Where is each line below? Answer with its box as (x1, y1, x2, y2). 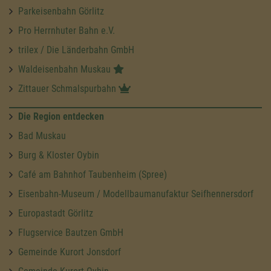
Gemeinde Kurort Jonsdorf (18, 246, 121, 258)
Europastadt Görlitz (18, 207, 93, 219)
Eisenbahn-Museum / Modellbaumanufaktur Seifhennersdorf (18, 188, 253, 200)
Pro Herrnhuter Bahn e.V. (18, 24, 115, 36)
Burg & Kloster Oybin (18, 149, 99, 161)
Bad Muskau (18, 129, 66, 142)
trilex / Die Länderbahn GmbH (18, 44, 134, 56)
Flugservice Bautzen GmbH (18, 226, 123, 238)
